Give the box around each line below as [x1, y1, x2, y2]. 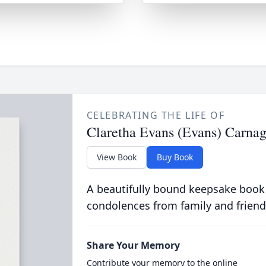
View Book [96, 151, 137, 163]
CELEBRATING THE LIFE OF [86, 109, 225, 122]
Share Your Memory [86, 239, 180, 252]
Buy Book [156, 151, 193, 163]
